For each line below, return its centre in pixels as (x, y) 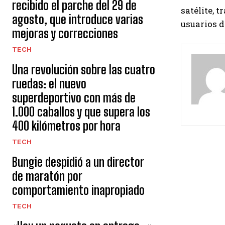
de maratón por (47, 176)
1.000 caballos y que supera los (81, 112)
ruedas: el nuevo (49, 84)
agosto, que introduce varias (78, 19)
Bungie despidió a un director (78, 162)
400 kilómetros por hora (66, 126)
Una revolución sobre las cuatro (84, 70)
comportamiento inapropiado (78, 190)
